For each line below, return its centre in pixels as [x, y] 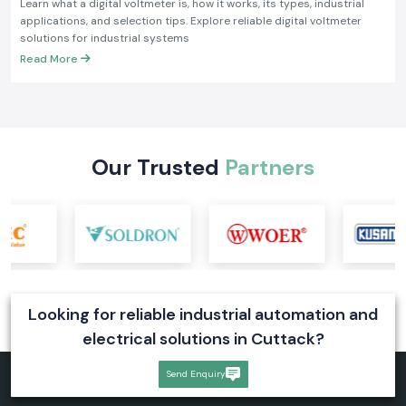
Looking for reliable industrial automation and [203, 314]
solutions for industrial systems [105, 38]
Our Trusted [158, 167]
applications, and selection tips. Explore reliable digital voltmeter [191, 20]
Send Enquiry [196, 373]
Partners [270, 167]
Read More [50, 58]
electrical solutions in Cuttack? [203, 338]
